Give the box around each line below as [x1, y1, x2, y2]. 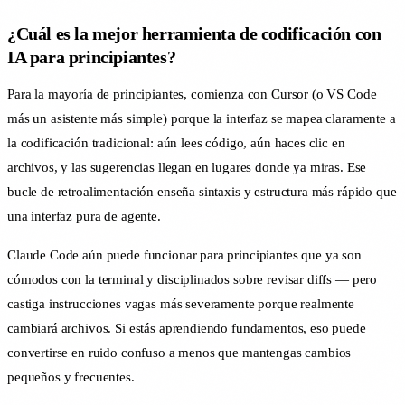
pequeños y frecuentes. [7, 370, 135, 385]
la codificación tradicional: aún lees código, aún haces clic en [7, 136, 345, 151]
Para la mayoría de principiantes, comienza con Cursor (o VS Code [7, 87, 377, 102]
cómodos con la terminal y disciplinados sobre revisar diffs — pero [7, 272, 378, 287]
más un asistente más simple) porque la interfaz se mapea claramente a [7, 111, 396, 127]
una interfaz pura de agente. [7, 209, 161, 224]
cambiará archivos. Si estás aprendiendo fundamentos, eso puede [7, 321, 366, 336]
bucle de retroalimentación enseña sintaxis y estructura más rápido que [7, 184, 397, 200]
